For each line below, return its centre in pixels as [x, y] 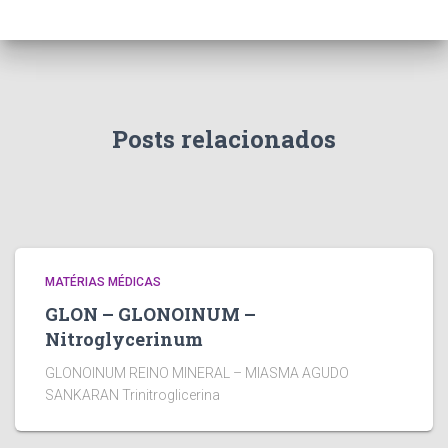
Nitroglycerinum [124, 339]
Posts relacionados [224, 139]
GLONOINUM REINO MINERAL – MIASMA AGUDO [197, 373]
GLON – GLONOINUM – [150, 314]
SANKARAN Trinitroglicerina [132, 395]
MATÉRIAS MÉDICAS [103, 282]
